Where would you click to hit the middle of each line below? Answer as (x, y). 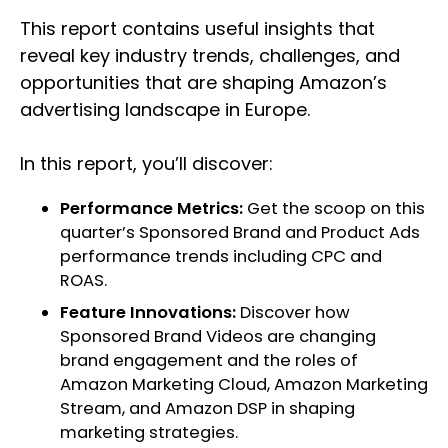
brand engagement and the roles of (209, 361)
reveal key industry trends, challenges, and (210, 56)
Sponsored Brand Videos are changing (218, 337)
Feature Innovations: (148, 313)
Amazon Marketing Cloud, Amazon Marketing (244, 385)
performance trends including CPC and (221, 257)
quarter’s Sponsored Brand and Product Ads (240, 233)
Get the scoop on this (334, 209)
